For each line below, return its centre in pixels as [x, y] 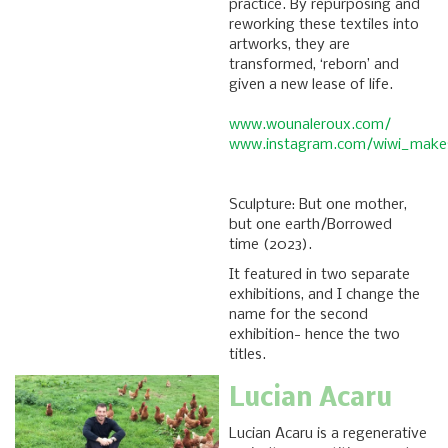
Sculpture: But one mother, [318, 205]
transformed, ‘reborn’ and [314, 65]
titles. [249, 355]
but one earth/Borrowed [310, 225]
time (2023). [270, 245]
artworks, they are [289, 45]
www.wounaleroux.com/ [310, 125]
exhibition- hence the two [314, 335]
